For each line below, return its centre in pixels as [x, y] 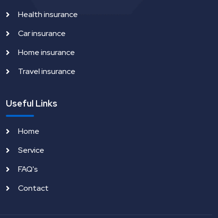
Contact [33, 188]
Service [31, 150]
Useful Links [32, 104]
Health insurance [48, 15]
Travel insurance [47, 72]
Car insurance [42, 34]
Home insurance [46, 53]
